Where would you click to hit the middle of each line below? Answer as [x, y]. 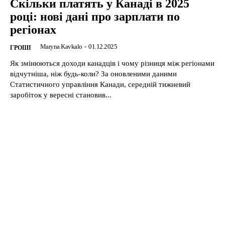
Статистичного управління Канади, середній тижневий [100, 84]
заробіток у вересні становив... [61, 95]
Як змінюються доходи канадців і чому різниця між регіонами [112, 63]
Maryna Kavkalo [61, 46]
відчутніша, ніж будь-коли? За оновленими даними [93, 74]
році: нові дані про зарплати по [95, 16]
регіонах [33, 29]
